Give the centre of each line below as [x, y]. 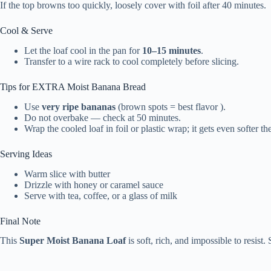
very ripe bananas [79, 106]
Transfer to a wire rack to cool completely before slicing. [132, 61]
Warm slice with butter [67, 174]
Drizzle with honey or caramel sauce [94, 184]
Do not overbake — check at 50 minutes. [103, 117]
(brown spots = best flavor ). [171, 106]
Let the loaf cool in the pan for [83, 50]
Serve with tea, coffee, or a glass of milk [101, 195]
